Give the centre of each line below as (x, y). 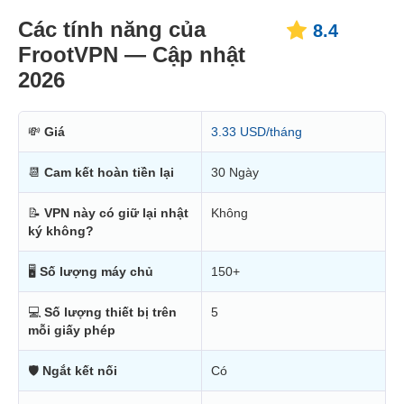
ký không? (61, 231)
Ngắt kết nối (80, 371)
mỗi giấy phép (72, 331)
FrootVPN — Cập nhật (132, 55)
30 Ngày (235, 173)
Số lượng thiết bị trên (110, 312)
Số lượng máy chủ (96, 272)
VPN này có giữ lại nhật (116, 213)
